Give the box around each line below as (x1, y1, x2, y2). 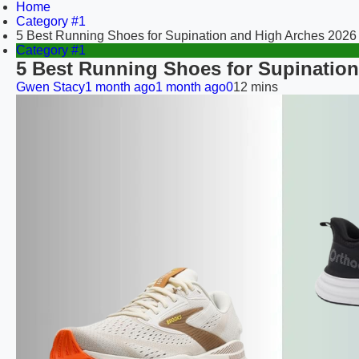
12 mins (233, 80, 278, 94)
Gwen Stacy (16, 80, 85, 94)
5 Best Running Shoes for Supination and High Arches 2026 (16, 29, 357, 42)
